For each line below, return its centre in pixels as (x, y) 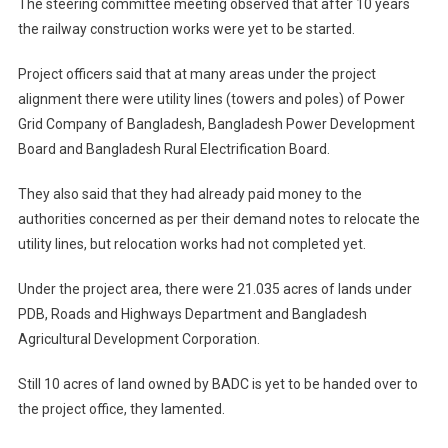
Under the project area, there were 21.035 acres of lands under (214, 288)
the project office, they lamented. (121, 408)
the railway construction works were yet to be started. (186, 28)
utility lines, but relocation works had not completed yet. (191, 243)
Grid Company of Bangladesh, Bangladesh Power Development (216, 123)
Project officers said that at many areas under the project (196, 73)
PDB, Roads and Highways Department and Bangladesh (192, 313)
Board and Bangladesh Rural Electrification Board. (173, 148)
